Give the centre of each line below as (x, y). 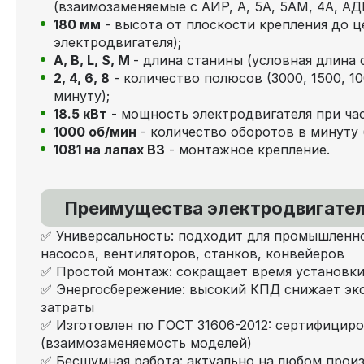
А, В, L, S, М (93, 60)
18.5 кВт (80, 113)
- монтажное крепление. (247, 149)
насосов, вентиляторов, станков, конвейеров (193, 253)
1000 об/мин (95, 131)
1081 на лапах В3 (109, 149)
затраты (67, 307)
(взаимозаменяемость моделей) (146, 342)
